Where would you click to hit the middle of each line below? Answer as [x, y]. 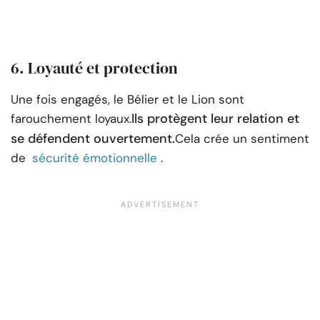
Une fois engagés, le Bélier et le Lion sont [127, 100]
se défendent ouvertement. [93, 139]
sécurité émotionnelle [95, 158]
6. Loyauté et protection [94, 68]
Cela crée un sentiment [242, 139]
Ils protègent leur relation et [215, 119]
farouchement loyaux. [71, 119]
